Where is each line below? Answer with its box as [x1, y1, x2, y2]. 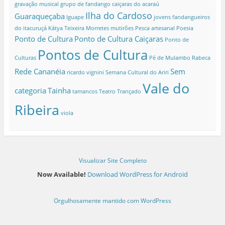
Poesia [176, 24, 193, 32]
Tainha [47, 85, 71, 95]
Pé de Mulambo [149, 54, 190, 61]
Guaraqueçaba [14, 11, 65, 21]
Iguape [66, 13, 84, 21]
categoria [14, 85, 46, 95]
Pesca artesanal [135, 24, 175, 32]
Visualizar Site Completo [78, 156, 147, 165]
